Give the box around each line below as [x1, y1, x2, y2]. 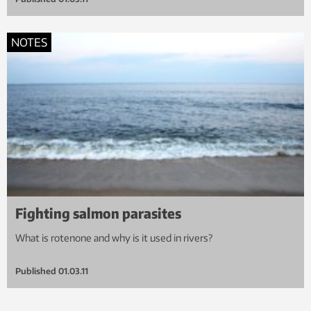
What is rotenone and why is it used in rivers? [15, 231, 212, 244]
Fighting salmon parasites [15, 203, 181, 221]
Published [15, 265, 56, 276]
